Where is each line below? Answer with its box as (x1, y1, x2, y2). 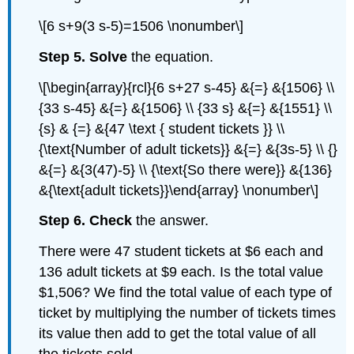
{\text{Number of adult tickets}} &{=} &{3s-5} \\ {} (39, 141, 338, 157)
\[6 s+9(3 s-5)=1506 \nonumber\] (39, 17, 244, 34)
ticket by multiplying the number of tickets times (39, 305, 337, 322)
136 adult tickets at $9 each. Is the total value (39, 264, 324, 281)
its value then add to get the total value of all (39, 326, 317, 342)
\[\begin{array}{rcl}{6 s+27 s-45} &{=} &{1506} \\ (39, 79, 335, 96)
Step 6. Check (39, 213, 133, 229)
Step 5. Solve (39, 48, 128, 65)
